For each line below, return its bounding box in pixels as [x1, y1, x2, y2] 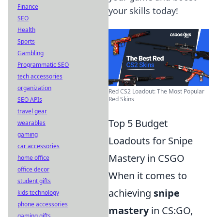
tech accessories [17, 72, 62, 80]
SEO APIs [17, 95, 42, 104]
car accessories [17, 142, 60, 150]
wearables [17, 119, 46, 127]
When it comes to [108, 169, 187, 182]
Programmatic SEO [17, 61, 69, 69]
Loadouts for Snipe [108, 134, 193, 147]
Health [17, 26, 35, 34]
